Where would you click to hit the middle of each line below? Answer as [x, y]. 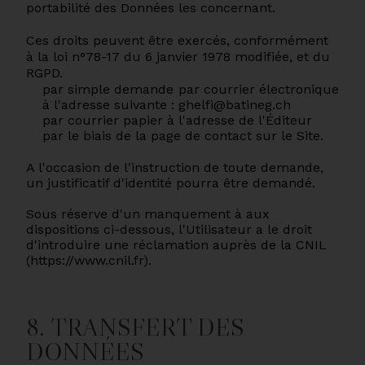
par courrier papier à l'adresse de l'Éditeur [177, 120]
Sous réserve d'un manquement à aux [148, 214]
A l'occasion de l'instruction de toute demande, [175, 167]
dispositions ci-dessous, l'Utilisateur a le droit [169, 229]
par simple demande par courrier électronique [191, 89]
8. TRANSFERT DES [135, 327]
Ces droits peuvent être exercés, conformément [177, 40]
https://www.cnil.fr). [91, 260]
